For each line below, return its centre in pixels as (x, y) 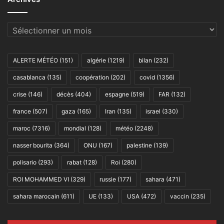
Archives (21, 27)
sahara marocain (36, 196)
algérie (96, 60)
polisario (25, 162)
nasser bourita (33, 145)
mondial (75, 128)
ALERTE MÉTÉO (35, 60)
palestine (139, 145)
